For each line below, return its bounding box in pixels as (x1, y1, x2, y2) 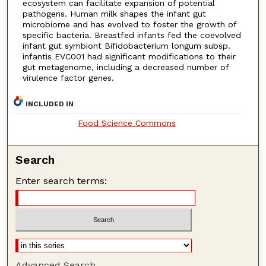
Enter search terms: (15, 175, 107, 187)
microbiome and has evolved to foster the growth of (22, 19, 236, 29)
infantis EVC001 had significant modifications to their (22, 51, 236, 61)
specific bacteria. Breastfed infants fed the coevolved (22, 30, 241, 40)
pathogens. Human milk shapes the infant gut (22, 8, 206, 18)
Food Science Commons (77, 118, 176, 128)
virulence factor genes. (22, 72, 114, 83)
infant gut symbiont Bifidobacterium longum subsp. (22, 40, 230, 50)
